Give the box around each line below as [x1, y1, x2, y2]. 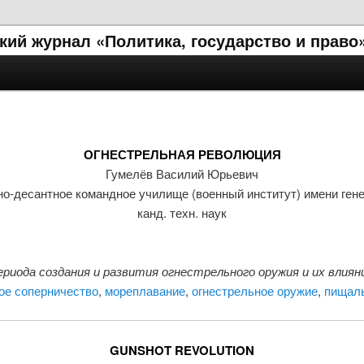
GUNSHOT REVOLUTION [110, 341, 254, 360]
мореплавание [104, 281, 185, 299]
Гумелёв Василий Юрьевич [106, 164, 258, 182]
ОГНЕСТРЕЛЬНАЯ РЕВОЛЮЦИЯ [83, 145, 281, 163]
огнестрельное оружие [191, 281, 318, 299]
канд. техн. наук [137, 203, 227, 221]
